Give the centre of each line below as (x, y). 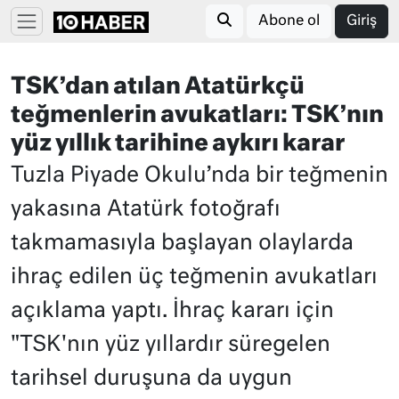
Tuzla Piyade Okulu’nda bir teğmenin (199, 175)
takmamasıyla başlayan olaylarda (182, 243)
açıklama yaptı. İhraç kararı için (172, 311)
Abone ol (289, 21)
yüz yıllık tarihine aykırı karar (178, 144)
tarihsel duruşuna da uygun (151, 379)
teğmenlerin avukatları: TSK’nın (197, 116)
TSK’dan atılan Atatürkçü (158, 87)
